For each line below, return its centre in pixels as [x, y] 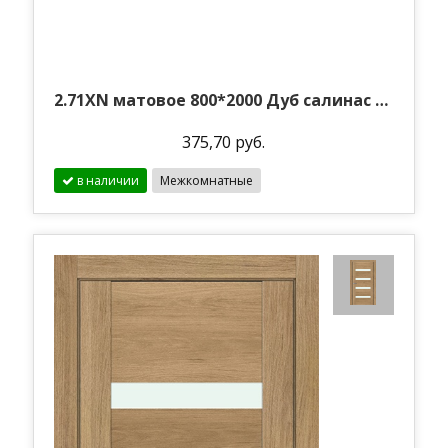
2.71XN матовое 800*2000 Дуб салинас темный [382, 99]
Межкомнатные [207, 180]
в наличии [107, 180]
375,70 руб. [224, 141]
